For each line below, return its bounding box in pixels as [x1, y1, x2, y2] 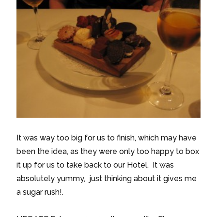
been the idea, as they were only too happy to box [16, 147, 200, 156]
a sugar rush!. [16, 187, 64, 197]
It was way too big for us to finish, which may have [16, 133, 197, 143]
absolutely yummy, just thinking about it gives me [16, 174, 197, 184]
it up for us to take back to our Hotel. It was [16, 160, 174, 170]
